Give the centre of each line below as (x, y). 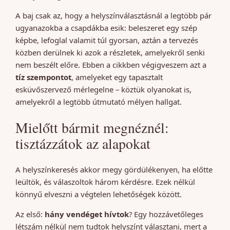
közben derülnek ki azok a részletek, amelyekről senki (110, 52)
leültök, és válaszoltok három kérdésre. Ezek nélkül (105, 181)
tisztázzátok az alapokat (83, 143)
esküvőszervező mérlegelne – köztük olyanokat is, (103, 89)
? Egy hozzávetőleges (166, 214)
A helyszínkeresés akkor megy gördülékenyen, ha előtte (114, 169)
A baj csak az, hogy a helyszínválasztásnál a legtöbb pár (113, 15)
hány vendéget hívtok (87, 214)
